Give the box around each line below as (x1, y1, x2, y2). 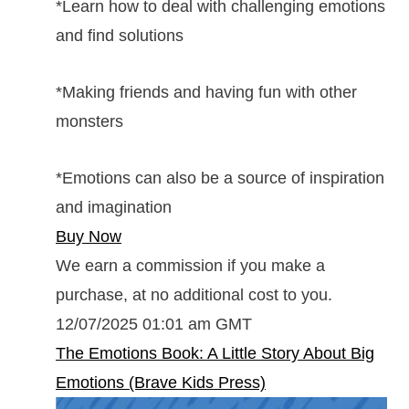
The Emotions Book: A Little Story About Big (56, 343, 374, 362)
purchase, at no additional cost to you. (56, 285, 332, 304)
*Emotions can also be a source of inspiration (56, 168, 384, 187)
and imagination (56, 197, 172, 216)
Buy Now (56, 226, 121, 246)
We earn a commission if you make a (56, 256, 325, 275)
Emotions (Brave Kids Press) (56, 372, 266, 392)
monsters (56, 111, 123, 131)
